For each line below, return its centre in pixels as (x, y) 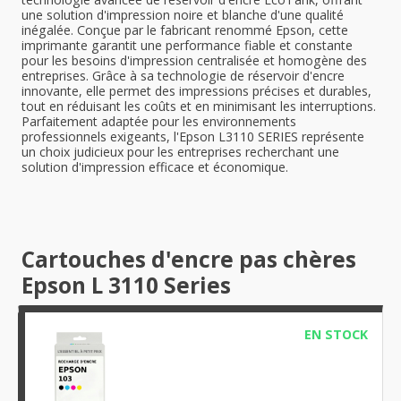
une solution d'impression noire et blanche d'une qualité (183, 15)
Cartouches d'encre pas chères (189, 259)
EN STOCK (336, 334)
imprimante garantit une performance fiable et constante (187, 45)
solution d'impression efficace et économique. (155, 167)
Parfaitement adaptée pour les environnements (159, 121)
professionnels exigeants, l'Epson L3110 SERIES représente (193, 137)
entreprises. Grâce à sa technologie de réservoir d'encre (183, 76)
